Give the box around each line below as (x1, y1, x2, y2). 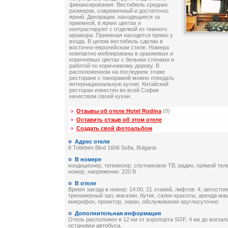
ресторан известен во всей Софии (69, 87, 159, 94)
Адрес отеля (75, 138, 109, 145)
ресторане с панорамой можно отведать (69, 75, 174, 81)
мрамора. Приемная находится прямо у (69, 32, 173, 39)
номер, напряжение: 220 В (68, 168, 136, 175)
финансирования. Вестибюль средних (69, 2, 168, 8)
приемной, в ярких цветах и (69, 20, 141, 26)
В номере (75, 156, 101, 163)
